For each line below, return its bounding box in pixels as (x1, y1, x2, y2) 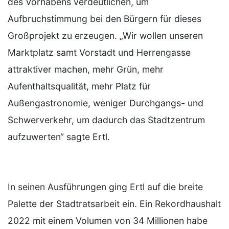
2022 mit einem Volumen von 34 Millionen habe (8, 215, 208, 226)
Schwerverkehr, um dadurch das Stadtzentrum (8, 114, 205, 125)
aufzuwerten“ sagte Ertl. (8, 131, 110, 142)
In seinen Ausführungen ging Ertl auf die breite (8, 181, 203, 192)
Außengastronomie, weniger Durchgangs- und (8, 97, 203, 108)
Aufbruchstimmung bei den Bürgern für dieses (8, 13, 201, 24)
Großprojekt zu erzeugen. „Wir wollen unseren (8, 30, 203, 41)
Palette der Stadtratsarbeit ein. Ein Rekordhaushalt (8, 198, 221, 209)
